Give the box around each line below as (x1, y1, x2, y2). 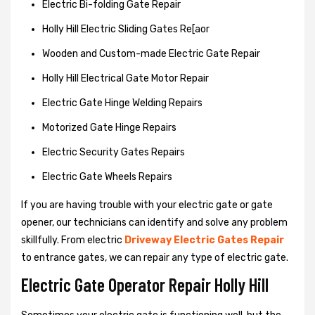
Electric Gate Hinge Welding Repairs (42, 96, 202, 109)
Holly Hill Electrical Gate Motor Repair (42, 72, 209, 84)
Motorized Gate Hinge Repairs (42, 121, 176, 134)
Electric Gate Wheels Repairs (42, 170, 172, 183)
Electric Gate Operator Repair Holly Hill (21, 273, 269, 295)
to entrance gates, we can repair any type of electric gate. (21, 251, 288, 264)
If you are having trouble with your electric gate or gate (21, 198, 273, 211)
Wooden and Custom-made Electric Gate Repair (42, 47, 260, 60)
